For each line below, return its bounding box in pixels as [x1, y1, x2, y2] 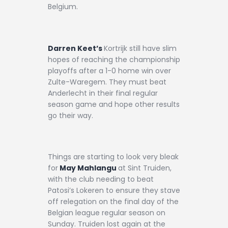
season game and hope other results [48, 99, 180, 109]
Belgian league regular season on [48, 208, 165, 218]
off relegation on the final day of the [48, 196, 179, 207]
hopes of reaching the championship [48, 54, 180, 65]
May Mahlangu [58, 163, 118, 174]
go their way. [48, 110, 93, 121]
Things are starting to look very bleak [48, 152, 179, 162]
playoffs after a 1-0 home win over [48, 65, 171, 76]
